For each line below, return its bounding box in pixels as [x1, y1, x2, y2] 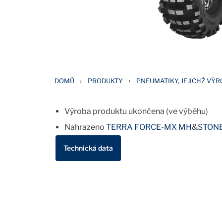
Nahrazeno [64, 122, 106, 132]
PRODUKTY [88, 76, 123, 85]
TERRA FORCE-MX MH [106, 122, 192, 132]
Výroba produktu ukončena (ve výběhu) [64, 106, 208, 116]
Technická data [63, 143, 113, 152]
